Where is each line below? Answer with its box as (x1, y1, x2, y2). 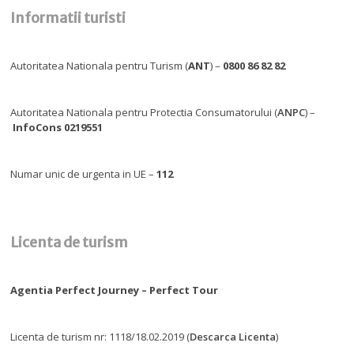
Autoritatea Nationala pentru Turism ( (10, 58, 189, 73)
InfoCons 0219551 (13, 120, 106, 135)
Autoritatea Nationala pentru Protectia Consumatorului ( (10, 105, 278, 120)
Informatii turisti (10, 9, 126, 28)
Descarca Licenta (190, 330, 277, 345)
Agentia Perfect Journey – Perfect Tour (10, 283, 219, 298)
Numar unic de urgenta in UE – (10, 167, 157, 182)
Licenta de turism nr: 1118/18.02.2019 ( (10, 330, 190, 345)
